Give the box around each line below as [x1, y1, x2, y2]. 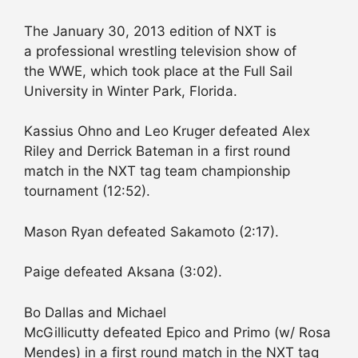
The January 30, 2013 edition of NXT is [24, 22, 276, 39]
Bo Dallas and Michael [24, 304, 166, 320]
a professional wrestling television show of [24, 42, 296, 59]
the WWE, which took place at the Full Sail [24, 62, 292, 79]
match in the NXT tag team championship [24, 163, 290, 180]
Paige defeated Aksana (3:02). [24, 264, 222, 280]
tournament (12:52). [24, 183, 150, 200]
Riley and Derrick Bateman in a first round [24, 143, 291, 160]
